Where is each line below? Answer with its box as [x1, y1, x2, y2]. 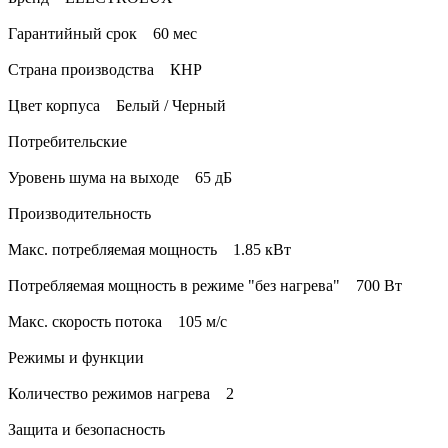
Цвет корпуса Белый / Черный [8, 97, 226, 115]
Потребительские [8, 133, 127, 151]
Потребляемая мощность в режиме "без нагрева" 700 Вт [8, 277, 402, 295]
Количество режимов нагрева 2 [8, 385, 234, 403]
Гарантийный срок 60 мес [8, 25, 197, 43]
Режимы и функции [8, 349, 144, 367]
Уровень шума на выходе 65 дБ [8, 169, 232, 187]
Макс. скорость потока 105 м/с [8, 313, 227, 331]
